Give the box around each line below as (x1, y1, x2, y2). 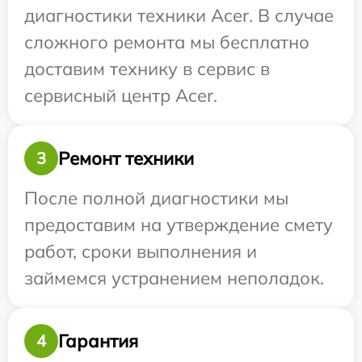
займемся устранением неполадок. (24, 267, 324, 289)
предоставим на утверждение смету (24, 213, 333, 236)
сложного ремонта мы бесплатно (24, 31, 309, 53)
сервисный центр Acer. (24, 84, 217, 107)
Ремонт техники (58, 146, 194, 170)
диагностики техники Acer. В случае (24, 4, 334, 27)
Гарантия (58, 329, 138, 352)
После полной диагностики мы (24, 187, 288, 209)
